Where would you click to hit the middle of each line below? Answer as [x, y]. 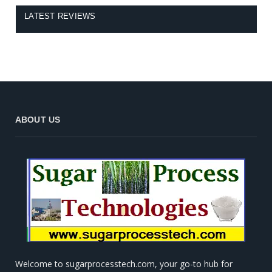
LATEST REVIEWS [60, 16]
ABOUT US [38, 119]
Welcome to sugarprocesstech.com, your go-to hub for [124, 263]
